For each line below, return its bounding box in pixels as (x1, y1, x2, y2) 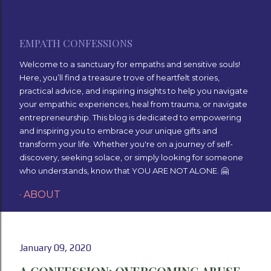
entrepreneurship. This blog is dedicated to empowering (19, 113, 241, 122)
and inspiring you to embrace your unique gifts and (19, 126, 217, 135)
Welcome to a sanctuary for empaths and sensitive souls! (19, 59, 240, 69)
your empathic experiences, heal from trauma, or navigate (19, 99, 247, 109)
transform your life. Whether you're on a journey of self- (19, 139, 233, 149)
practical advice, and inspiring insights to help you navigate (19, 86, 248, 96)
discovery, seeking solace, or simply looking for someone (19, 152, 243, 162)
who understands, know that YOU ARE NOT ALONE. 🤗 (19, 166, 229, 175)
